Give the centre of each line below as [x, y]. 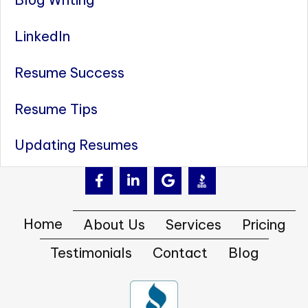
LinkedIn [42, 36]
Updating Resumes [76, 145]
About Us [114, 224]
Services [193, 224]
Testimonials [91, 252]
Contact [180, 252]
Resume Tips [56, 109]
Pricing [263, 224]
